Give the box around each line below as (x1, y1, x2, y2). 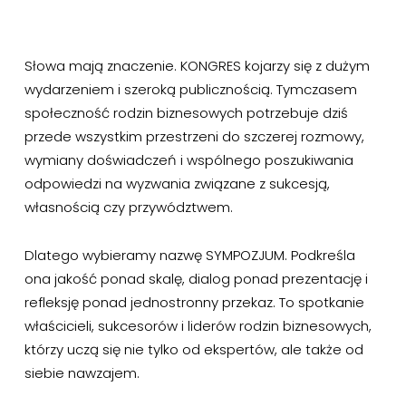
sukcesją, (268, 173, 330, 193)
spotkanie (297, 292, 364, 312)
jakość (53, 268, 97, 288)
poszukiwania (264, 150, 353, 169)
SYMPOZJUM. (205, 245, 287, 265)
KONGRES (179, 55, 241, 75)
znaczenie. (106, 55, 177, 75)
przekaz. (221, 292, 275, 312)
